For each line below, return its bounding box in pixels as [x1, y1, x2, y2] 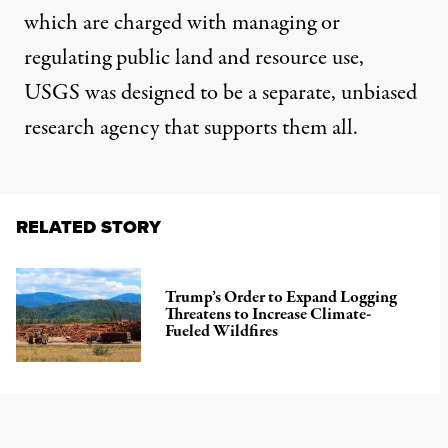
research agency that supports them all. [24, 111, 358, 144]
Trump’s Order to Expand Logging [165, 286, 398, 310]
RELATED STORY [16, 213, 161, 240]
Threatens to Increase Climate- [165, 303, 372, 327]
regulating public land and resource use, [24, 41, 364, 74]
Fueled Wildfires [165, 320, 279, 344]
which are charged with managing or [24, 6, 340, 39]
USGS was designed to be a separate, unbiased [24, 76, 417, 109]
